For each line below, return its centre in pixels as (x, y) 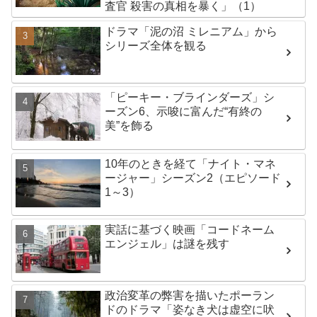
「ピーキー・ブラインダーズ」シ (190, 98)
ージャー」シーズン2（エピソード (193, 178)
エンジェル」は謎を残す (167, 244)
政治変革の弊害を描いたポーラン (190, 296)
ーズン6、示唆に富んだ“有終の (184, 112)
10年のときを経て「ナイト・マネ (191, 163)
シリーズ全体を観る (156, 45)
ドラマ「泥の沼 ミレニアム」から (191, 31)
